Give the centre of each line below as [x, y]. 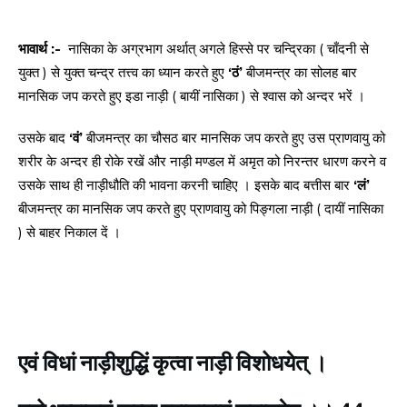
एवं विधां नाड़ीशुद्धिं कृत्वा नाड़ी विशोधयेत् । [173, 362]
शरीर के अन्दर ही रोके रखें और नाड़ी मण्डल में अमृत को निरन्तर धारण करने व [202, 162]
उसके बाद [44, 138]
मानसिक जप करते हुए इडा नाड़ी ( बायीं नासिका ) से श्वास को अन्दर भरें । [192, 96]
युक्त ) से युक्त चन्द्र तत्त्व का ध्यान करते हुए [123, 73]
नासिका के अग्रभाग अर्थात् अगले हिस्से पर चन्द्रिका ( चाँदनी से [217, 49]
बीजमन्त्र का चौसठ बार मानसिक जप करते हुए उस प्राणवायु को [236, 138]
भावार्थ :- [41, 49]
